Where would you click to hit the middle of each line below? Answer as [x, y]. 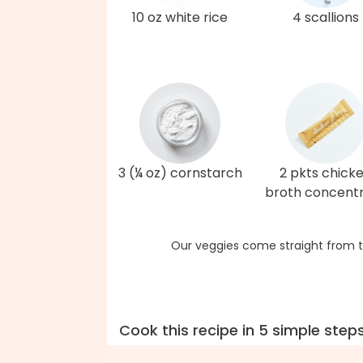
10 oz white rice [180, 17]
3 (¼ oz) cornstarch [180, 173]
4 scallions [326, 17]
